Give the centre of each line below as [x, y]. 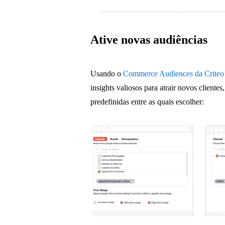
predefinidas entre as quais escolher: [147, 102]
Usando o [107, 74]
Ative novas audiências [149, 40]
